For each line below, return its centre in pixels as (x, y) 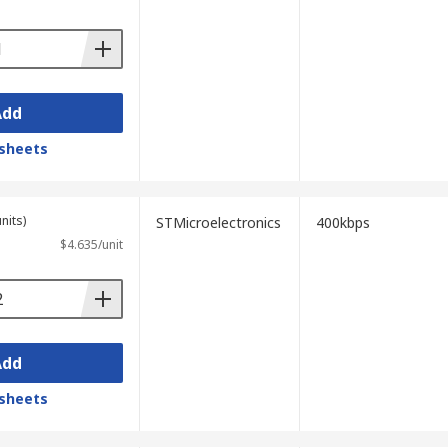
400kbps (342, 222)
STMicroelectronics (218, 222)
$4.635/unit (91, 244)
